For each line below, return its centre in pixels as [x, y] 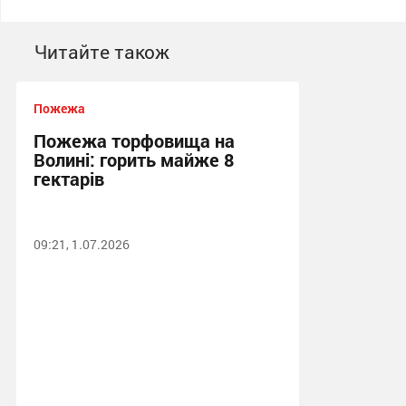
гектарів [68, 178]
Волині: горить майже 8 [133, 159]
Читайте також [101, 51]
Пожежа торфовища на [134, 140]
